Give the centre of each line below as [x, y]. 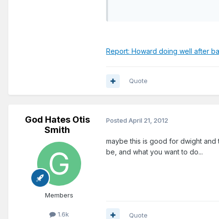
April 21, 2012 [148, 120]
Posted [117, 120]
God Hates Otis [57, 120]
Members [59, 195]
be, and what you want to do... [154, 152]
